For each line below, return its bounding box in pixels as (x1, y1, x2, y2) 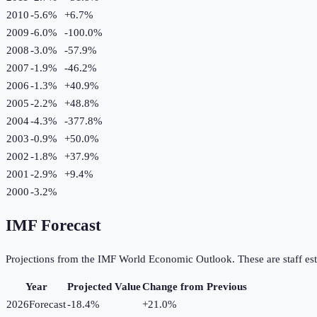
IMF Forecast (6, 217, 101, 235)
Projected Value (67, 281, 141, 293)
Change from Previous (142, 281, 247, 293)
